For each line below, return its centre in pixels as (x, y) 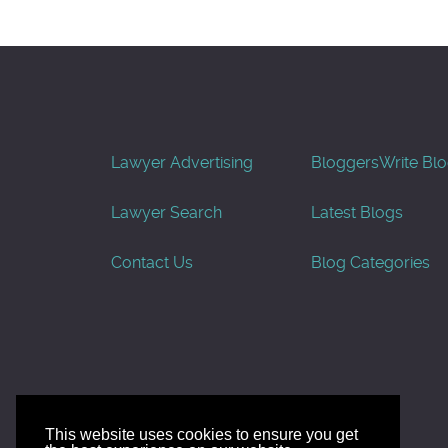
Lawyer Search (166, 212)
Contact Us (152, 262)
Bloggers (345, 162)
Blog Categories (370, 262)
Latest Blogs (357, 212)
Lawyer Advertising (182, 162)
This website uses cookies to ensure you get (201, 435)
